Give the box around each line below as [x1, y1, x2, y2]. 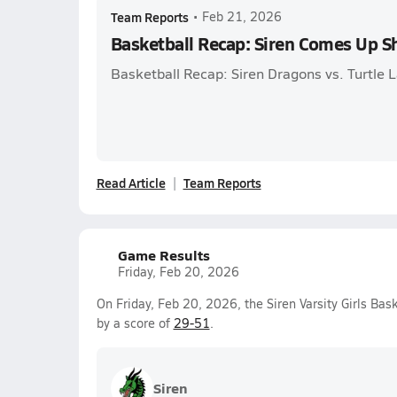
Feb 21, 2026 [201, 8, 282, 25]
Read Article [96, 174, 166, 191]
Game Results [117, 245, 210, 265]
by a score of [96, 315, 174, 331]
